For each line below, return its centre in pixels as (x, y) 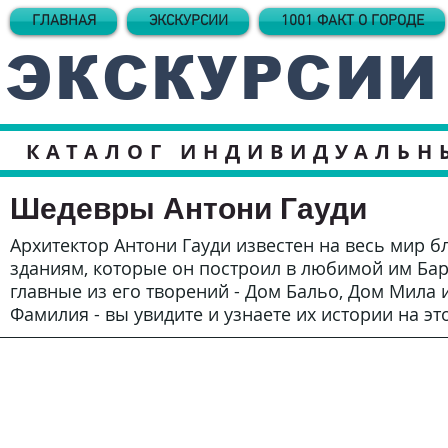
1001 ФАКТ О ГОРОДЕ (352, 21)
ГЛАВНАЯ (63, 21)
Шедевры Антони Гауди (188, 208)
